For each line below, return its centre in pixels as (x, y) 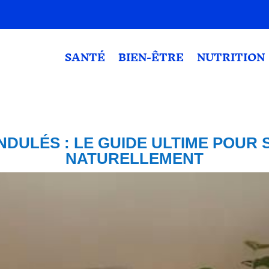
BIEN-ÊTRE (151, 57)
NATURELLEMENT (134, 158)
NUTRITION (231, 57)
